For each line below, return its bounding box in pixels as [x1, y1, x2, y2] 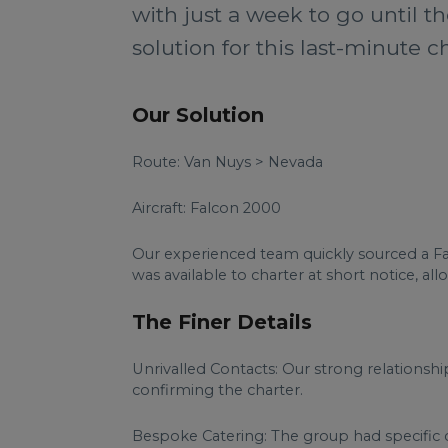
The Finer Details [132, 310, 312, 334]
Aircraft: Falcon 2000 [132, 199, 281, 217]
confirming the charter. [132, 381, 303, 399]
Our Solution [132, 103, 264, 127]
